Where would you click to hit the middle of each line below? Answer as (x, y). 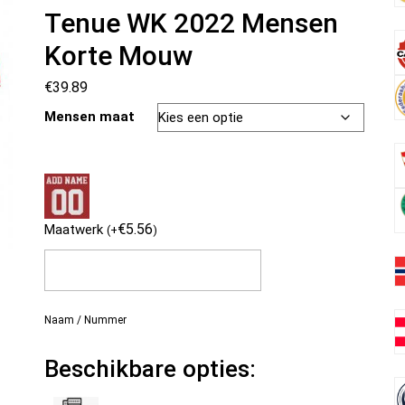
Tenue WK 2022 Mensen (191, 23)
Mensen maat (89, 117)
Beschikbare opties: (150, 369)
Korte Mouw (118, 56)
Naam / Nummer (85, 320)
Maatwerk (75, 230)
